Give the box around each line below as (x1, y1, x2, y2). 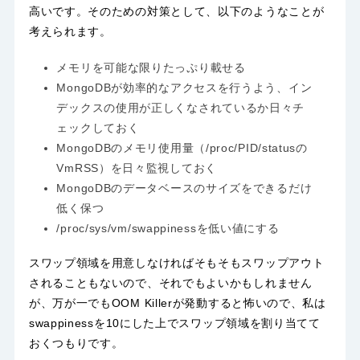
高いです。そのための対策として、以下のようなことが (28, 5, 325, 18)
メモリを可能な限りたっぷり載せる (56, 61, 246, 75)
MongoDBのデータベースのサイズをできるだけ (56, 182, 313, 195)
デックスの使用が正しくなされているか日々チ (56, 101, 305, 115)
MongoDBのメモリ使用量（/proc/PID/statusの (56, 141, 308, 155)
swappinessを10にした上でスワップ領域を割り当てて (28, 317, 321, 330)
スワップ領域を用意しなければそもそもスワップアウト (28, 256, 325, 270)
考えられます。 (28, 25, 112, 39)
